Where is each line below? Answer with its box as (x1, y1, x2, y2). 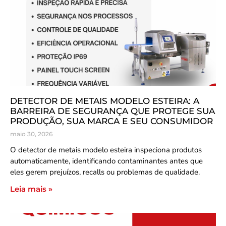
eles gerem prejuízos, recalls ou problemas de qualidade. (10, 167, 200, 177)
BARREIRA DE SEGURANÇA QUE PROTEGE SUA (10, 106, 215, 116)
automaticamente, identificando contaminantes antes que (10, 156, 203, 166)
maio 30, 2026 (10, 130, 52, 138)
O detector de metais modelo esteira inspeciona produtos (10, 145, 202, 155)
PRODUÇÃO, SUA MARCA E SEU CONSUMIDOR (10, 116, 213, 126)
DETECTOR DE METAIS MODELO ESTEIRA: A (10, 96, 199, 106)
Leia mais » (10, 184, 52, 194)
